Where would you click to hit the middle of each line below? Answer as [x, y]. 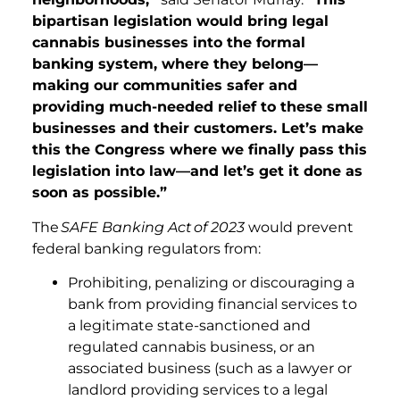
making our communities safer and [165, 86]
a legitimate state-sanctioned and [189, 326]
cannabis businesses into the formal [169, 43]
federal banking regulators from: [148, 248]
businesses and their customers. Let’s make [198, 129]
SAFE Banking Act [126, 227]
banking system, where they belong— [175, 64]
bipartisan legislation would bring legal [180, 21]
